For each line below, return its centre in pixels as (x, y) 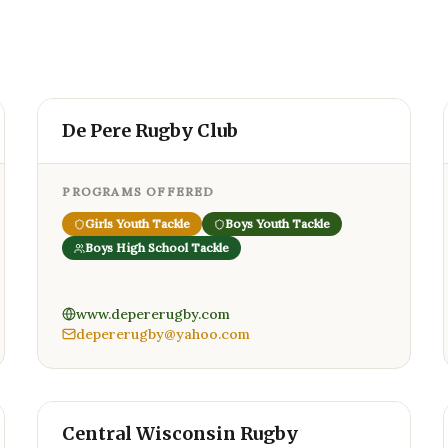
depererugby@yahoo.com (163, 334)
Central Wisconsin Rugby (180, 433)
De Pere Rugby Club (150, 130)
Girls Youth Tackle (138, 223)
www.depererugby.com (153, 314)
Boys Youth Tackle (278, 223)
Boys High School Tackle (157, 247)
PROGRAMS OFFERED (138, 191)
